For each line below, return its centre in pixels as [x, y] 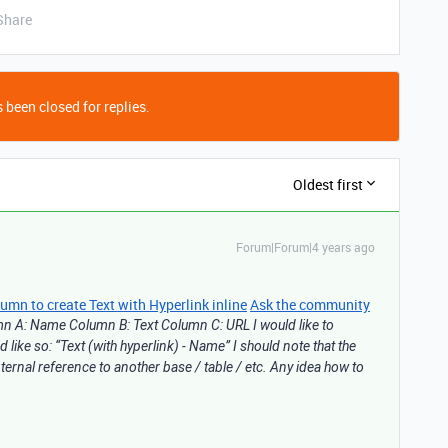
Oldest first [328, 185]
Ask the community [310, 304]
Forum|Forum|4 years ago [305, 246]
